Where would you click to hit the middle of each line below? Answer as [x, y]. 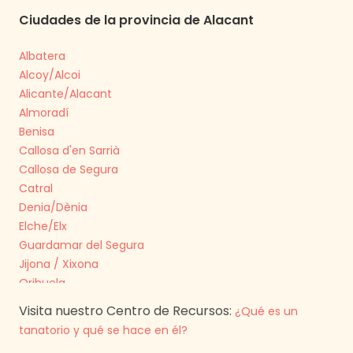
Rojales [38, 321]
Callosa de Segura [69, 169]
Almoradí [44, 113]
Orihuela [42, 283]
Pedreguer [47, 302]
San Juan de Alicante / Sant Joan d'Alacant [138, 340]
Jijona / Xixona [59, 264]
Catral [36, 188]
